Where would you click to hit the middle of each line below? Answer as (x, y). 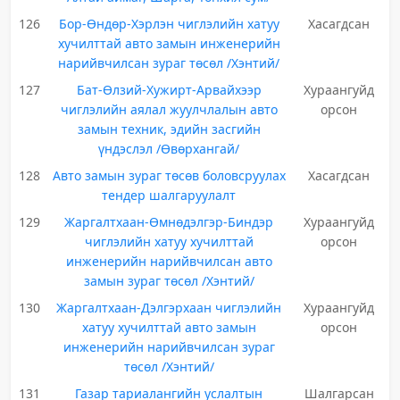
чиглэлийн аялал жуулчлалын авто (169, 109)
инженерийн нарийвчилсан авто (169, 261)
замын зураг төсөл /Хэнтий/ (169, 281)
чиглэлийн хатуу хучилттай (169, 242)
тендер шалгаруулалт (169, 195)
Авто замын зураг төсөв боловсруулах (169, 175)
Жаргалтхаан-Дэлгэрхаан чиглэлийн (169, 308)
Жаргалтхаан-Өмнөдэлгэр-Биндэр (169, 222)
